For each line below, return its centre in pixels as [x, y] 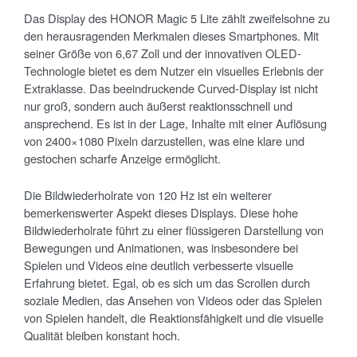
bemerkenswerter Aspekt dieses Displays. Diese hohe [161, 213]
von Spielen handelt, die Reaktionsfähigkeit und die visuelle [174, 318]
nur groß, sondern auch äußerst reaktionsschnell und [158, 106]
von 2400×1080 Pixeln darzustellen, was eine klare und [164, 141]
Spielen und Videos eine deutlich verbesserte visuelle [159, 265]
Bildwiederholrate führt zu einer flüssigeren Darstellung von [174, 230]
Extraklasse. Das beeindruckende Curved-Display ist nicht [171, 88]
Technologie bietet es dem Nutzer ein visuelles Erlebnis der [174, 71]
